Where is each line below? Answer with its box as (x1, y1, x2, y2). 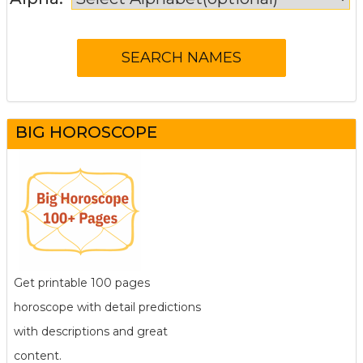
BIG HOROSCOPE (15, 122, 157, 142)
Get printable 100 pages (14, 275, 150, 290)
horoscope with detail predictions (14, 299, 201, 314)
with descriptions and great (14, 323, 168, 339)
